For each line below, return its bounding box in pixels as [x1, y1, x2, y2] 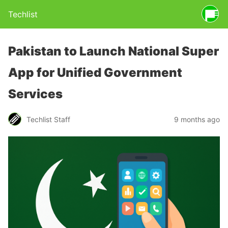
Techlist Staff [26, 115, 70, 124]
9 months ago [174, 115, 220, 124]
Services [8, 87, 63, 101]
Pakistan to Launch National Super [8, 44, 219, 59]
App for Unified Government [8, 65, 182, 80]
